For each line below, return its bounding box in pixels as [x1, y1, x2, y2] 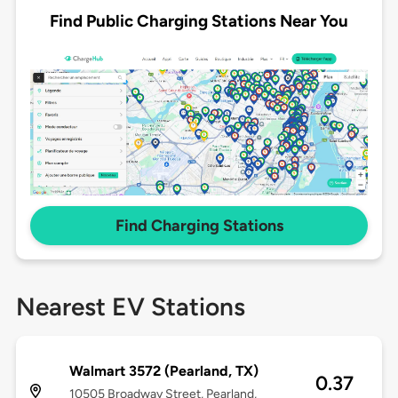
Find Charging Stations [115, 216, 283, 236]
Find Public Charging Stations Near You [50, 10, 348, 31]
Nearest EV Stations [15, 291, 245, 322]
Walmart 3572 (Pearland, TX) [68, 362, 259, 380]
